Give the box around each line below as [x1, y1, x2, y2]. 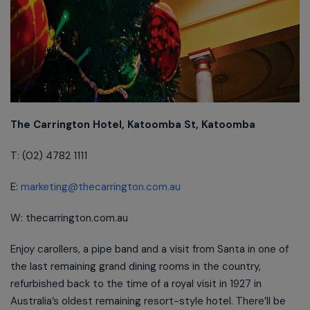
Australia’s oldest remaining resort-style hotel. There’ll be [10, 294, 286, 308]
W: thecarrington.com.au [10, 211, 128, 225]
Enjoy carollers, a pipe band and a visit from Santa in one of [10, 242, 289, 256]
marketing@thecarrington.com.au [21, 180, 181, 194]
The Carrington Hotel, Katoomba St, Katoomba [10, 118, 255, 131]
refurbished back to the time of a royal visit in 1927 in [10, 277, 262, 291]
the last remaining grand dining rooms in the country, [10, 259, 261, 273]
